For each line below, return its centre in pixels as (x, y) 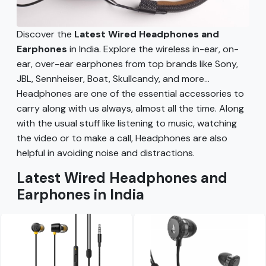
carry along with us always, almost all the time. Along (130, 108)
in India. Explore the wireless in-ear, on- (153, 49)
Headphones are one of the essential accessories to (130, 93)
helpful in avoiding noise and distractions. (106, 153)
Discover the (45, 34)
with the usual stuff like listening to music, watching (127, 123)
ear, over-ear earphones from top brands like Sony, (127, 64)
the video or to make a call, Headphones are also (122, 138)
